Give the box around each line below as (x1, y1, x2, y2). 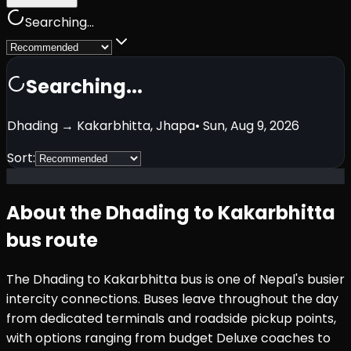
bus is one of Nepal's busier (177, 270, 345, 289)
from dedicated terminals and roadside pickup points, (6, 309, 336, 328)
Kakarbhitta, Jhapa (77, 116, 195, 135)
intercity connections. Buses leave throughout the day (6, 290, 338, 309)
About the (6, 200, 106, 226)
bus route (6, 227, 98, 254)
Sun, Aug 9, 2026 (203, 116, 299, 135)
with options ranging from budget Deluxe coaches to (6, 329, 331, 348)
